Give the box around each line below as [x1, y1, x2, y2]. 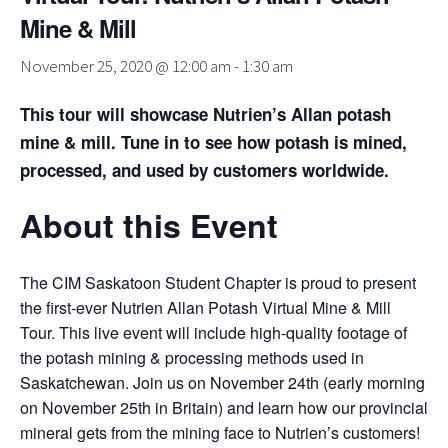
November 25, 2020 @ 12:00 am [20, 55, 231, 77]
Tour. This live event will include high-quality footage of [20, 321, 407, 344]
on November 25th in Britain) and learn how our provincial [20, 396, 428, 419]
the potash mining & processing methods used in [20, 346, 364, 369]
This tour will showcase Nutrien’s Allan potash [20, 102, 391, 126]
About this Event [20, 202, 278, 248]
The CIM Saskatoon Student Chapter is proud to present [20, 271, 416, 294]
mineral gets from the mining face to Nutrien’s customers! [20, 421, 420, 444]
